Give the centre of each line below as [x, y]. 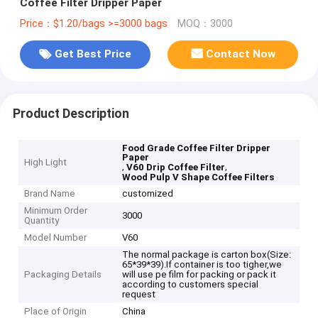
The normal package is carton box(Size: [207, 255]
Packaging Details [63, 275]
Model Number [56, 238]
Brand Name [50, 194]
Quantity [42, 221]
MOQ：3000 [205, 23]
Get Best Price [93, 54]
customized [148, 194]
